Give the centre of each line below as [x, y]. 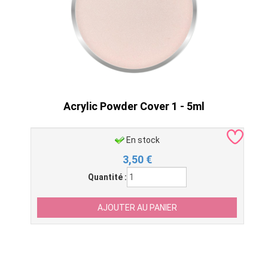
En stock [143, 140]
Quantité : [107, 177]
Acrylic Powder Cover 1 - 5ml [134, 106]
